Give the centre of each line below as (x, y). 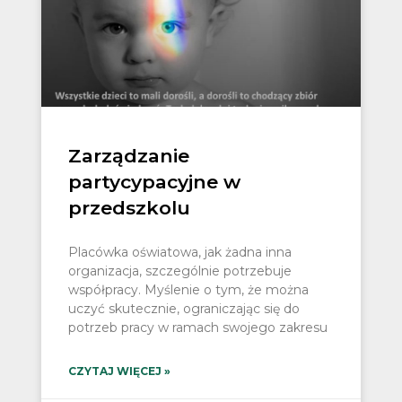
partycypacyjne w (154, 182)
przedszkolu (129, 208)
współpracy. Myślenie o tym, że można (188, 290)
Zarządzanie (128, 156)
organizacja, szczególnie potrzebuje (179, 271)
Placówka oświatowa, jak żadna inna (179, 253)
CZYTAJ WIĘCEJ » (119, 371)
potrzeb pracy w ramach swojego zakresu (197, 328)
